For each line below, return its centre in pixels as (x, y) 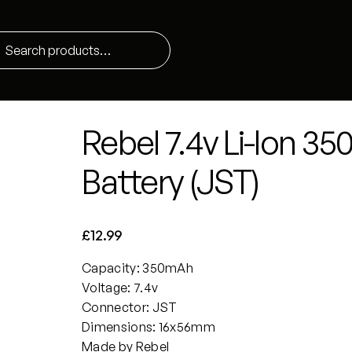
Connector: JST (130, 307)
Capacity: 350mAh (138, 268)
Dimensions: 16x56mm (149, 326)
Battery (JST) (171, 182)
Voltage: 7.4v (120, 287)
